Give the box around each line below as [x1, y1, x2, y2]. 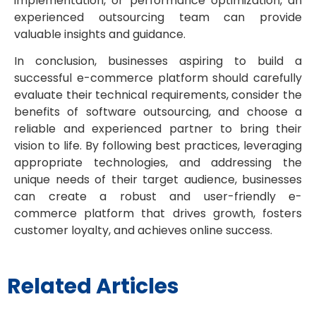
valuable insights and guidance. [14, 25, 186, 42]
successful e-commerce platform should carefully [14, 70, 302, 87]
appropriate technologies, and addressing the [14, 154, 302, 171]
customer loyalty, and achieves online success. [14, 222, 272, 239]
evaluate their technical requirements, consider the [14, 87, 302, 104]
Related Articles [7, 271, 179, 301]
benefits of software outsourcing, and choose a [14, 104, 302, 121]
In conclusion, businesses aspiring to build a [14, 53, 302, 70]
